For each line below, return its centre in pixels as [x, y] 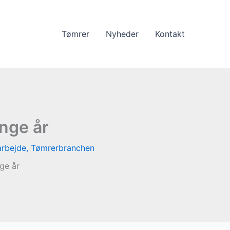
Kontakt [170, 34]
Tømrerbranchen [63, 148]
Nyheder [122, 34]
